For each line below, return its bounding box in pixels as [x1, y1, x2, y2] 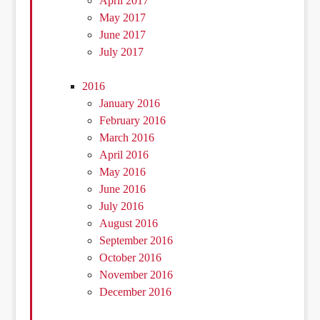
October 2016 [99, 251, 162, 264]
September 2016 [99, 234, 174, 247]
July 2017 [99, 46, 144, 59]
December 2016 [99, 286, 172, 299]
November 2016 [99, 269, 174, 281]
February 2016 [99, 114, 166, 127]
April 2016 [99, 149, 149, 161]
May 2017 [99, 11, 146, 24]
